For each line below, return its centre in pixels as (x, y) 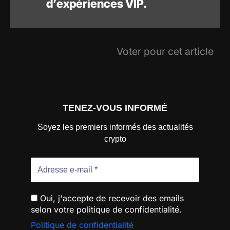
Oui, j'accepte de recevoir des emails (111, 198)
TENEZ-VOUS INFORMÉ (115, 108)
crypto (115, 139)
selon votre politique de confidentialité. (106, 209)
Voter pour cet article (165, 52)
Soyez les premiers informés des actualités (115, 127)
